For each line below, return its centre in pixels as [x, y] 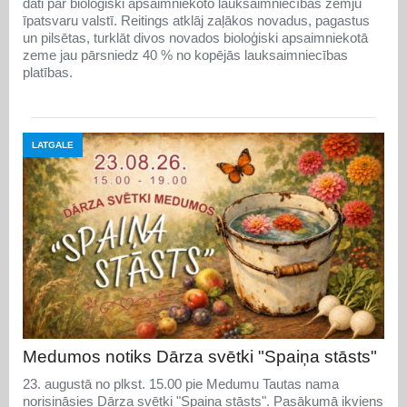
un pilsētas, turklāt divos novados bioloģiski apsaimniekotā [195, 38]
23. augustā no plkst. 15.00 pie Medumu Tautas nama [181, 383]
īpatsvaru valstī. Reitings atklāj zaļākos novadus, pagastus [196, 21]
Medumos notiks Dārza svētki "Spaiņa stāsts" [200, 356]
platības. [48, 73]
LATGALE [53, 145]
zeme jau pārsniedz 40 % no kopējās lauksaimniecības [185, 55]
